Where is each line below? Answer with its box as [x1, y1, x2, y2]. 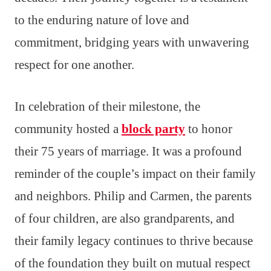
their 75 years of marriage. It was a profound [15, 143, 242, 158]
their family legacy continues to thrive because [15, 233, 253, 248]
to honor [185, 121, 232, 136]
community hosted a [15, 121, 122, 136]
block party [122, 121, 185, 136]
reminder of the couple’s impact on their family [15, 166, 256, 181]
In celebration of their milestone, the [15, 99, 200, 114]
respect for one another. [15, 57, 134, 72]
